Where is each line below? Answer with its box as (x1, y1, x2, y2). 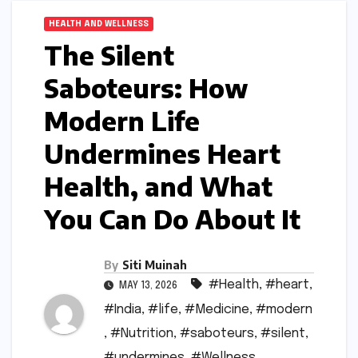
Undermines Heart (44, 137, 280, 170)
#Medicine (185, 303, 249, 317)
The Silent (44, 39, 174, 72)
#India (104, 303, 141, 317)
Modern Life (44, 105, 200, 137)
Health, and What (44, 170, 272, 203)
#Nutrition (110, 327, 173, 341)
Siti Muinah (122, 258, 187, 272)
